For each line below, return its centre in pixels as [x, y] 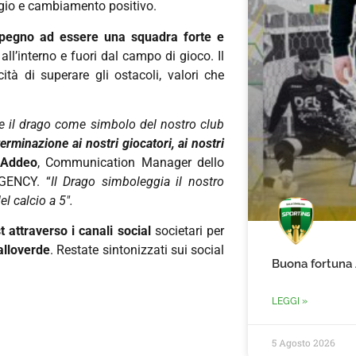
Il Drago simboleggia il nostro [137, 181]
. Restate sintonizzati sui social [137, 250]
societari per [187, 231]
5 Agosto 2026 [303, 343]
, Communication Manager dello [131, 162]
